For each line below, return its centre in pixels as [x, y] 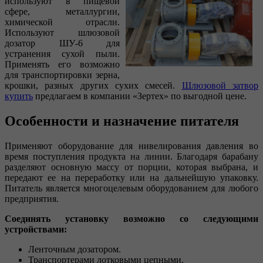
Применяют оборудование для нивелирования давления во [131, 146]
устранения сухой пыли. [62, 53]
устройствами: [36, 229]
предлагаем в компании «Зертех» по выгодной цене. [140, 96]
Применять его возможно [62, 64]
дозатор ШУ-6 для [62, 43]
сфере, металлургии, [62, 11]
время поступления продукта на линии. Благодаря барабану [131, 156]
